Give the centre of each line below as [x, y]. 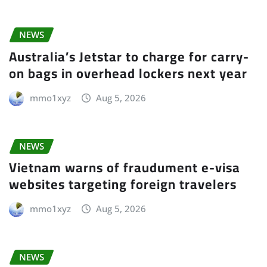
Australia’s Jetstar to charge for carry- [129, 56]
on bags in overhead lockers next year [128, 73]
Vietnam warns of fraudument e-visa [125, 168]
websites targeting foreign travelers [123, 184]
